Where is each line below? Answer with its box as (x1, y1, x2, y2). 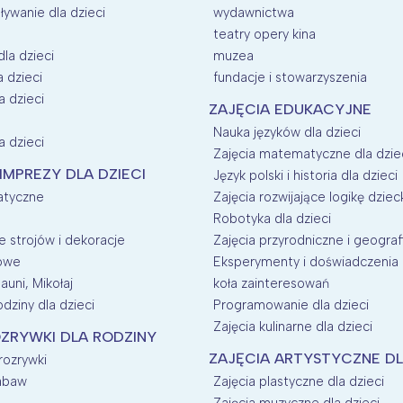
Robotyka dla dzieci (212, 210, 331, 227)
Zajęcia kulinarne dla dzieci (212, 318, 372, 335)
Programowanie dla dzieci (212, 296, 369, 313)
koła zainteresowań (212, 274, 329, 291)
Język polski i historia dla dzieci (212, 166, 398, 184)
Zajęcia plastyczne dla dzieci (212, 372, 384, 390)
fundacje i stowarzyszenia (212, 68, 367, 85)
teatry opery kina (212, 25, 316, 42)
